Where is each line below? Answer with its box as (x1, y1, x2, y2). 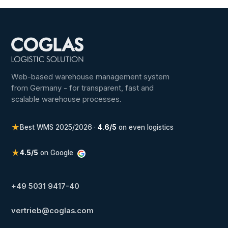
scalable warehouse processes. (11, 95, 122, 104)
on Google (38, 148, 76, 157)
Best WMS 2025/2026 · (20, 123, 98, 132)
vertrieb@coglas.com (11, 206, 94, 216)
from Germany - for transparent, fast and (11, 83, 154, 93)
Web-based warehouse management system (11, 72, 170, 82)
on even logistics (117, 123, 174, 132)
